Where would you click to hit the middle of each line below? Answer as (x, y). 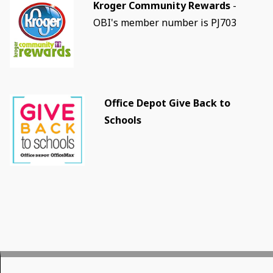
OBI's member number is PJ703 (165, 22)
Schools (122, 120)
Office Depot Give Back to (167, 103)
